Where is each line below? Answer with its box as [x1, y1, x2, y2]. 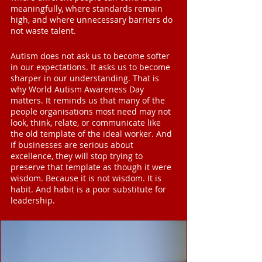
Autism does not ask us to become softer [11, 50, 172, 62]
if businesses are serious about [11, 139, 136, 151]
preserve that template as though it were [11, 161, 174, 173]
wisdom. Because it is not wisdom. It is [11, 173, 164, 184]
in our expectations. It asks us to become [11, 61, 173, 73]
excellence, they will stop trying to [11, 150, 145, 162]
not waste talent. [11, 25, 76, 37]
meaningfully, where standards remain [11, 3, 165, 15]
